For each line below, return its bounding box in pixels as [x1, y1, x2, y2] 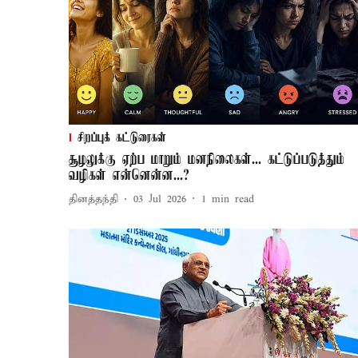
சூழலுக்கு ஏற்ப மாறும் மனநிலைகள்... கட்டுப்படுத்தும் [69, 151, 344, 168]
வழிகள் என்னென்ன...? [69, 167, 189, 184]
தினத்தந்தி [69, 193, 118, 207]
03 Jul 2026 [133, 193, 186, 207]
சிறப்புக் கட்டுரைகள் [78, 130, 166, 145]
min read [212, 193, 254, 207]
